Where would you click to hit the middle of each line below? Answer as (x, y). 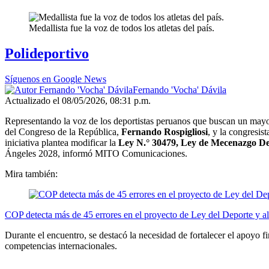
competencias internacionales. (61, 246)
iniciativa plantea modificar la (62, 143)
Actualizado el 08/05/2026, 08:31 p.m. (78, 101)
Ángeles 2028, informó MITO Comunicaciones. (96, 154)
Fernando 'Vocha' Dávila (180, 90)
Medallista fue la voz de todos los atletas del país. (122, 28)
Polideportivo (47, 54)
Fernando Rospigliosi (165, 132)
